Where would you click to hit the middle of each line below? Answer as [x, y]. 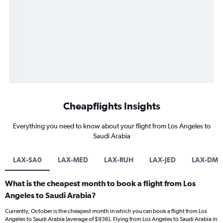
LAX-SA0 [27, 160]
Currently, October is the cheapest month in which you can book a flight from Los [106, 211]
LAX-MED [73, 160]
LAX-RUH [119, 160]
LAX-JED [163, 160]
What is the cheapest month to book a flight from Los [100, 183]
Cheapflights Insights [111, 106]
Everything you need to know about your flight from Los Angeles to [111, 126]
